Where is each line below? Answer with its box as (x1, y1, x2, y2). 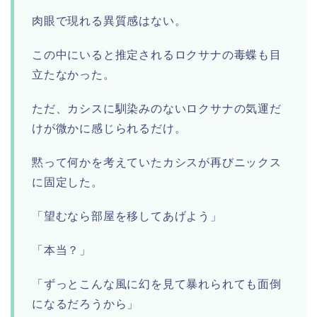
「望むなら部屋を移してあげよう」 (32, 210, 222, 223)
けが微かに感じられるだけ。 (32, 122, 187, 135)
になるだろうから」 (32, 298, 139, 311)
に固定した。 (32, 176, 103, 189)
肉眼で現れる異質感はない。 (32, 15, 187, 28)
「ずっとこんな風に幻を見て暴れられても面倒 (32, 278, 282, 291)
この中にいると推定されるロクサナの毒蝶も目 (32, 49, 282, 62)
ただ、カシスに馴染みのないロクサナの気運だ (32, 103, 282, 115)
